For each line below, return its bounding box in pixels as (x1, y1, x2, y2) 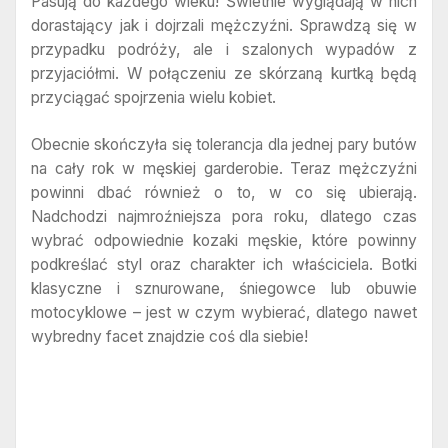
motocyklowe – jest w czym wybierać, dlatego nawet (31, 303, 417, 323)
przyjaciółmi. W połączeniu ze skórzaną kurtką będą (31, 64, 417, 84)
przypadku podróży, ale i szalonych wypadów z (31, 40, 417, 60)
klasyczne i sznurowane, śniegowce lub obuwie (31, 279, 417, 299)
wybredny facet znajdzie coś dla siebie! (31, 327, 308, 347)
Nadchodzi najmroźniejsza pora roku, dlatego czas (31, 207, 417, 227)
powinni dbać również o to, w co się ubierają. (31, 183, 417, 203)
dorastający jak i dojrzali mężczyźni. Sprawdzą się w (31, 16, 417, 36)
